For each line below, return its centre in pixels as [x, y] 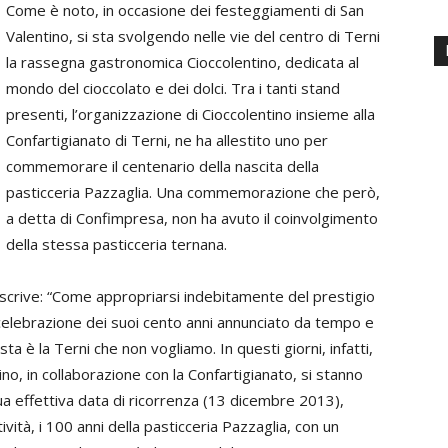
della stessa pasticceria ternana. [116, 244]
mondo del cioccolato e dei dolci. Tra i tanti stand [173, 88]
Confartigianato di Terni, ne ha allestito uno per [167, 140]
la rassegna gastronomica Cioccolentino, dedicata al [182, 62]
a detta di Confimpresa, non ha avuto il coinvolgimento [192, 218]
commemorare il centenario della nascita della [162, 166]
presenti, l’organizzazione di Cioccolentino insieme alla [190, 114]
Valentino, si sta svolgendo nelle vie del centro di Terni [193, 36]
